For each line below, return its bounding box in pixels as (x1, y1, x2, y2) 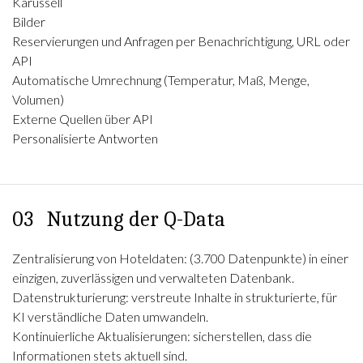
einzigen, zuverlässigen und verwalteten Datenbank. (12, 270, 294, 285)
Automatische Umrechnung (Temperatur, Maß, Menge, (12, 72, 310, 88)
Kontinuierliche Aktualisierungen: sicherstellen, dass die (12, 328, 312, 344)
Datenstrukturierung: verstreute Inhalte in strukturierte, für (12, 289, 337, 305)
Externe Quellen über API (12, 111, 153, 126)
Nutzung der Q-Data (47, 207, 225, 232)
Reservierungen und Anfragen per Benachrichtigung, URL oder (12, 33, 350, 49)
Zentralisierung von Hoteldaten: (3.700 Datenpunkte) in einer (12, 250, 348, 266)
